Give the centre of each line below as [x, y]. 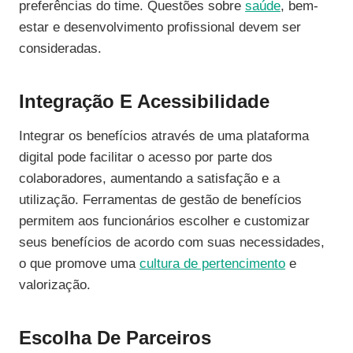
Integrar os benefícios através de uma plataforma [164, 136]
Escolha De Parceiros [115, 338]
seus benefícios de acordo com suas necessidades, [172, 243]
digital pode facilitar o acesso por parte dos [146, 158]
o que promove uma [79, 264]
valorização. [55, 285]
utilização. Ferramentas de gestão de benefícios [160, 200]
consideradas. [60, 49]
